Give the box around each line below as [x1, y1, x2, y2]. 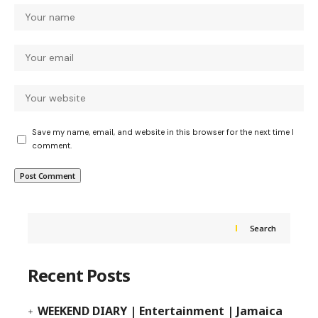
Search [249, 223, 276, 234]
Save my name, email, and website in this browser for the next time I [32, 127, 294, 137]
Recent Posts [28, 263, 131, 287]
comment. [32, 141, 72, 150]
